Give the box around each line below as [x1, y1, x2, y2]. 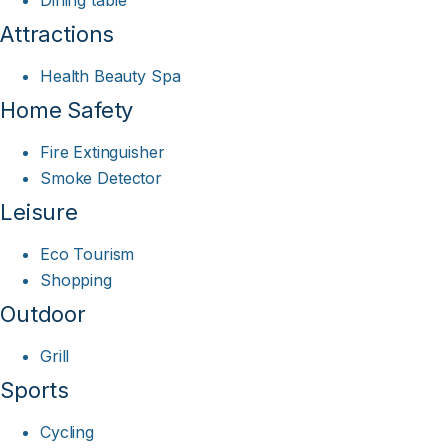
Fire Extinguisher [40, 142, 165, 163]
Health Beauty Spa [40, 66, 181, 87]
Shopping [40, 270, 112, 291]
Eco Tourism [40, 244, 135, 265]
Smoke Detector [40, 168, 162, 189]
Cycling [40, 422, 94, 443]
